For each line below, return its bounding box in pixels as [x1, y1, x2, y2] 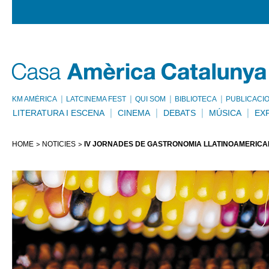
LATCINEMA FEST [66, 95, 126, 103]
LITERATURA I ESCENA [13, 108, 104, 118]
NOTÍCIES [42, 140, 76, 148]
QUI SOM [135, 95, 166, 103]
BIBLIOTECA [175, 95, 217, 103]
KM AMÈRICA [12, 95, 57, 103]
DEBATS [163, 108, 196, 118]
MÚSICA [209, 108, 241, 118]
